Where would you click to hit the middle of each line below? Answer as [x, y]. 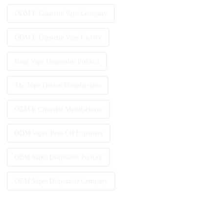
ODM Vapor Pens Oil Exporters [58, 133]
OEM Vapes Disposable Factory [58, 157]
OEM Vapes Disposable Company [61, 181]
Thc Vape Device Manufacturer [57, 86]
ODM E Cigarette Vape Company [61, 14]
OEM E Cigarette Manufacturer [58, 109]
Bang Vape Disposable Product [57, 62]
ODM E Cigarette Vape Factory [58, 38]
